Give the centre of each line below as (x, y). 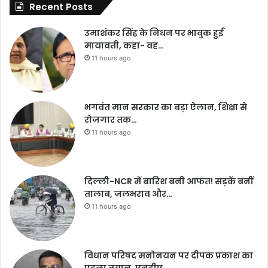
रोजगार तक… (111, 120)
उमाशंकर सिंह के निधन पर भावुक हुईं (154, 33)
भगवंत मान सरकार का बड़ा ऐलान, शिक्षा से (166, 107)
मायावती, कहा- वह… (124, 46)
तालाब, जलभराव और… (128, 194)
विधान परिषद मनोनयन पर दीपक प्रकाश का (169, 256)
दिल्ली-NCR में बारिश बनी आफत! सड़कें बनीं (169, 182)
